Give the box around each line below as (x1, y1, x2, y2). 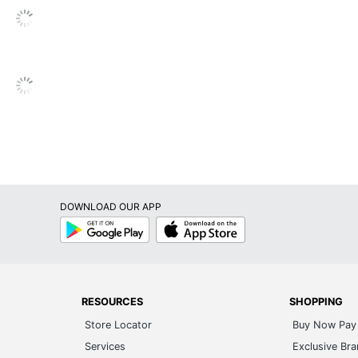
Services (85, 340, 126, 352)
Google (58, 216, 91, 228)
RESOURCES (82, 296, 144, 308)
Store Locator (85, 319, 153, 331)
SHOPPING (288, 296, 343, 308)
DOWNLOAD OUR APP (59, 201, 161, 213)
